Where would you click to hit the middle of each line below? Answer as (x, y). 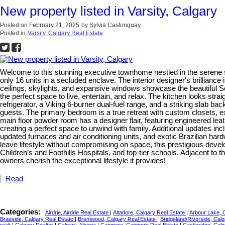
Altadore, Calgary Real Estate (150, 212)
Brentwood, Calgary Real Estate (118, 219)
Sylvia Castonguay (115, 25)
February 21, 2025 (54, 25)
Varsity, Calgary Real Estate (65, 33)
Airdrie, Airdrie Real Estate (78, 212)
